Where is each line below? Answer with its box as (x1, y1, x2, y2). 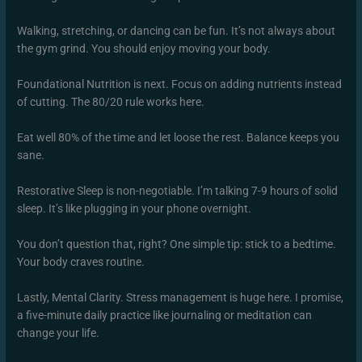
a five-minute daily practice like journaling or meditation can (17, 308, 313, 322)
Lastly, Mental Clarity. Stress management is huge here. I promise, (17, 290, 344, 304)
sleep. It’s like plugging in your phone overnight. (17, 202, 252, 216)
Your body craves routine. (17, 255, 145, 268)
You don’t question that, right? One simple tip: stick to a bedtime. (17, 237, 337, 250)
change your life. (17, 326, 100, 339)
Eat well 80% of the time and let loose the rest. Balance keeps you (17, 131, 340, 145)
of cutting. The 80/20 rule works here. (17, 95, 205, 109)
